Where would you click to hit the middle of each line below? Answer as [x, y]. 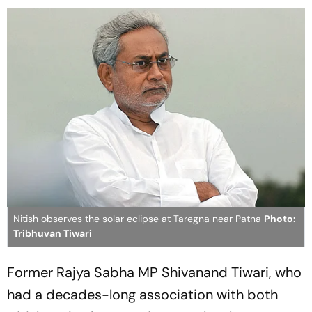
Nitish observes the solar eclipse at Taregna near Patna [139, 219]
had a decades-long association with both [142, 295]
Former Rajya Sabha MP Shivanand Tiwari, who [154, 273]
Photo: [280, 219]
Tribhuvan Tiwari [53, 234]
